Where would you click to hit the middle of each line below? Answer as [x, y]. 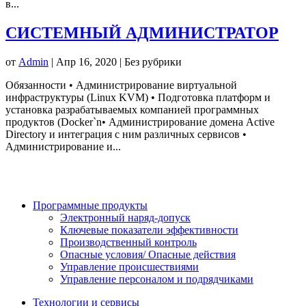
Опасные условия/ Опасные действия [148, 255]
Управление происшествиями [129, 267]
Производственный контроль [128, 242]
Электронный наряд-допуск [125, 218]
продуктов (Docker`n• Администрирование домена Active [140, 122]
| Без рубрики [149, 62]
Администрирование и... [63, 147]
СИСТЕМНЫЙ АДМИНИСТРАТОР [142, 33]
